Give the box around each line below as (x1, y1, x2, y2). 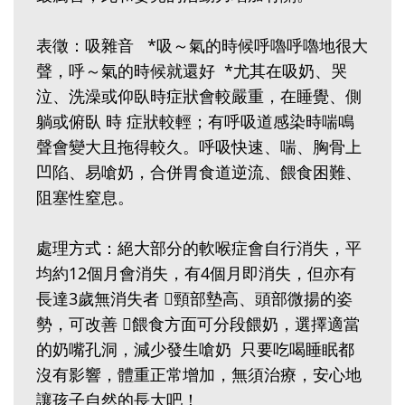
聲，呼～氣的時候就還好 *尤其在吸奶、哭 (36, 60, 347, 82)
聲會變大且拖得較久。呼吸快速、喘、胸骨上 (36, 136, 362, 158)
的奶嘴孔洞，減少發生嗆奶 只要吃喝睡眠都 (36, 338, 354, 361)
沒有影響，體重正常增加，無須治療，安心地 (36, 363, 362, 386)
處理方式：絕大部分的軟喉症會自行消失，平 (36, 237, 362, 259)
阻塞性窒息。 (36, 186, 283, 209)
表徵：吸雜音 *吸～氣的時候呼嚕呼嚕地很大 (36, 34, 368, 57)
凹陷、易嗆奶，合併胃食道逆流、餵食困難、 (36, 161, 362, 184)
